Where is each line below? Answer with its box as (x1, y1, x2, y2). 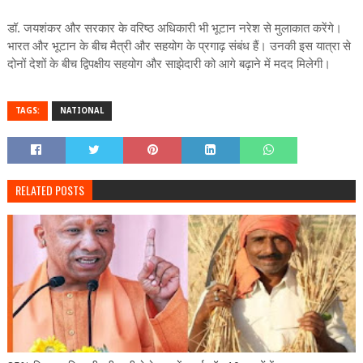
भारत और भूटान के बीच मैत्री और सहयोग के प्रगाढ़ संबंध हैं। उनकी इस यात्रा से (6, 39, 351, 54)
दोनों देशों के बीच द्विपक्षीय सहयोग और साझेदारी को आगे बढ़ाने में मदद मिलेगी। (6, 57, 331, 72)
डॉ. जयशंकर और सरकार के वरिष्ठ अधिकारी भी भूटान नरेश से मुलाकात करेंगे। (6, 21, 342, 36)
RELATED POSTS (15, 181, 84, 199)
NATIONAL (59, 106, 104, 116)
